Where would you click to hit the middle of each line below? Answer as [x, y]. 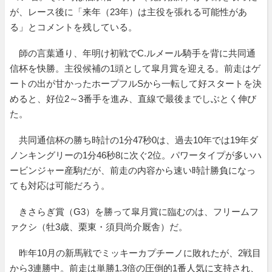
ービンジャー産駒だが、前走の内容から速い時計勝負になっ [133, 170]
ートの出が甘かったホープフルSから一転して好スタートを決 [136, 83]
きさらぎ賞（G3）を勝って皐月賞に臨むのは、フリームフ [134, 211]
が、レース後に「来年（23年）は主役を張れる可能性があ [128, 12]
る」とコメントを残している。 [73, 27]
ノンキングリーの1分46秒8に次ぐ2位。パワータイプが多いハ [136, 155]
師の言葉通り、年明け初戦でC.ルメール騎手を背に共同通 [133, 53]
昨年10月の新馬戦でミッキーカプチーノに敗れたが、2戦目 [135, 253]
